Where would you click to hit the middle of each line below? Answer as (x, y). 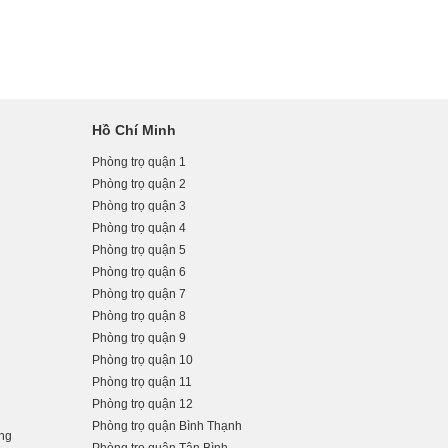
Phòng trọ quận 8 (138, 316)
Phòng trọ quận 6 (138, 272)
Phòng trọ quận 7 (138, 294)
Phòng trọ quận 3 (138, 206)
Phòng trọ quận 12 (142, 404)
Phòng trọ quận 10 (142, 360)
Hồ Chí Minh (133, 130)
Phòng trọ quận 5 (138, 250)
